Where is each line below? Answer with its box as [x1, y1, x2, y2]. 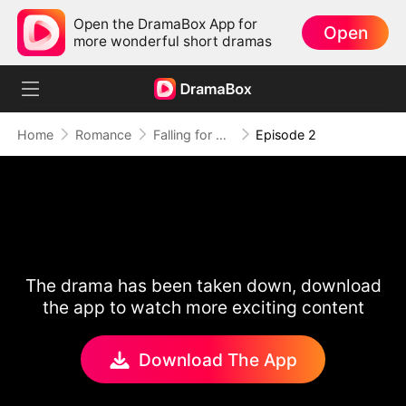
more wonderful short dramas [73, 32, 273, 50]
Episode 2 [256, 126, 317, 142]
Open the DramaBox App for [73, 14, 258, 33]
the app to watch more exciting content [42, 296, 364, 319]
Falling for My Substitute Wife [215, 126, 227, 142]
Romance [74, 126, 131, 142]
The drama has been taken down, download [24, 275, 382, 297]
